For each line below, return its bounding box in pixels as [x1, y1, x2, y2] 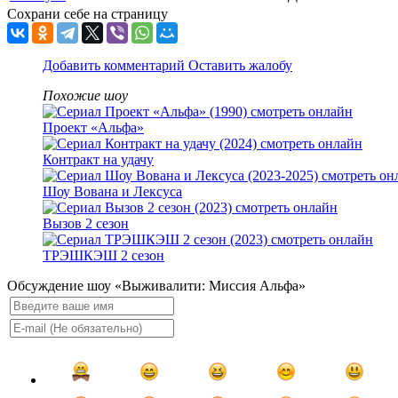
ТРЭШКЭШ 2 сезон [43, 248, 164, 264]
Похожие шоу [43, 88, 128, 104]
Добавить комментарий [43, 58, 188, 74]
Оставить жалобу [188, 58, 292, 74]
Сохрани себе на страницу [7, 6, 168, 22]
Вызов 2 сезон [43, 216, 129, 232]
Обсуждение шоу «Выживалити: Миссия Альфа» [7, 278, 306, 294]
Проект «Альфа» [43, 120, 144, 136]
